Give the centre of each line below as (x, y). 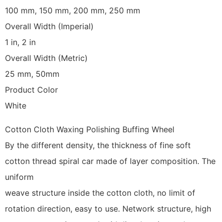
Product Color (31, 90)
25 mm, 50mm (32, 74)
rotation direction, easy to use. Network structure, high (109, 209)
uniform (21, 177)
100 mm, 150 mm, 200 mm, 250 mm (73, 10)
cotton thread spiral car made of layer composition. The (110, 161)
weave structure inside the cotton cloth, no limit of (100, 193)
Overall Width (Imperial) (49, 26)
